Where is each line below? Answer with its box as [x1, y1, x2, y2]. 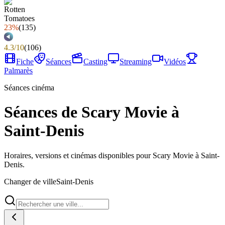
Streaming [120, 57, 152, 66]
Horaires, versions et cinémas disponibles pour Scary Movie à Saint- [4, 151, 219, 160]
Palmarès [4, 66, 33, 75]
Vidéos [164, 57, 186, 66]
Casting [83, 57, 107, 66]
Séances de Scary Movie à [4, 103, 179, 122]
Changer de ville [4, 177, 56, 186]
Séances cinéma [4, 83, 54, 92]
